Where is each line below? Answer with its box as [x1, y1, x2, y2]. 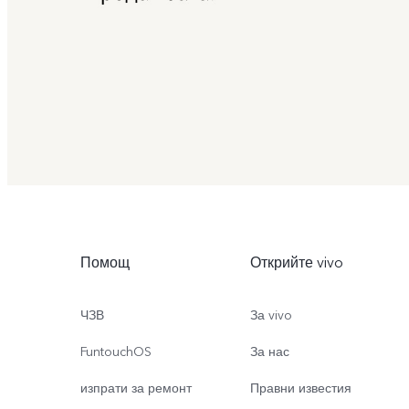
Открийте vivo [250, 252, 343, 273]
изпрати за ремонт [80, 379, 192, 397]
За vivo [250, 306, 292, 324]
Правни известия [250, 379, 351, 397]
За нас [250, 342, 289, 361]
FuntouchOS [80, 342, 152, 361]
